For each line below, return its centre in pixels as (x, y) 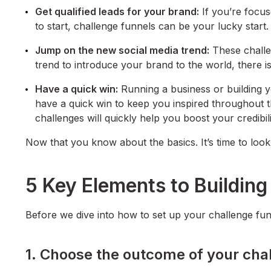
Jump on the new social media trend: (122, 51)
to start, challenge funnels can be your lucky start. (152, 26)
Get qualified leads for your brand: (117, 12)
